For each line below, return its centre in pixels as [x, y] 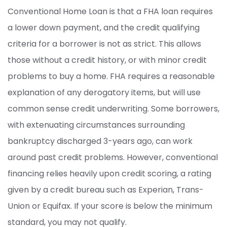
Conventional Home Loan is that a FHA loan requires [110, 11]
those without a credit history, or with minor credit [107, 60]
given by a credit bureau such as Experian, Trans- [106, 190]
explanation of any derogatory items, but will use [104, 92]
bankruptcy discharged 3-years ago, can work [100, 141]
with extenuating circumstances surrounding [96, 125]
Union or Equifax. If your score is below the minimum [110, 206]
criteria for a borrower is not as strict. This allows [104, 44]
